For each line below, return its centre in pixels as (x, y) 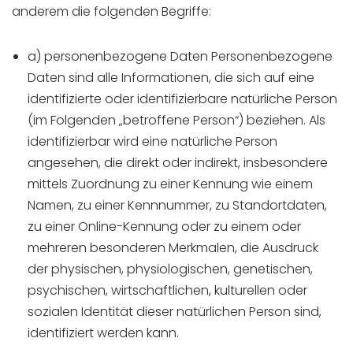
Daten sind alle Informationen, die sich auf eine (171, 78)
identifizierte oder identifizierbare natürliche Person (182, 99)
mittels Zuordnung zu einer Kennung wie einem (170, 184)
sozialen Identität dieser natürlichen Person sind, (175, 312)
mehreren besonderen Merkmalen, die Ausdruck (173, 248)
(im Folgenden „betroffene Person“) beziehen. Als (176, 120)
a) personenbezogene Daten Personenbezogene (180, 56)
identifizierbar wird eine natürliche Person (152, 141)
